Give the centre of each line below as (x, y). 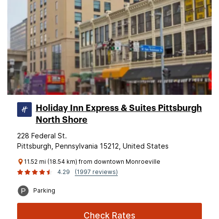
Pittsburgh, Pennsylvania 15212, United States (93, 146)
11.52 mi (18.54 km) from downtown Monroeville (92, 162)
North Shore (62, 120)
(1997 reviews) (96, 172)
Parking (44, 190)
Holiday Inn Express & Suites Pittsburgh (119, 108)
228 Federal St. (42, 136)
